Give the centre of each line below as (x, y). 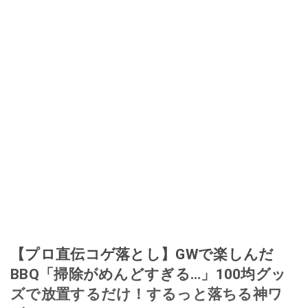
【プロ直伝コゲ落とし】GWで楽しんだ (142, 254)
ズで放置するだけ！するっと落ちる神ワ (147, 294)
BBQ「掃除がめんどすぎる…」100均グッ (148, 274)
